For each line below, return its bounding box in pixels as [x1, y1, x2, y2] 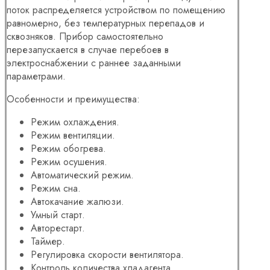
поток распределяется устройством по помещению [7, 2, 225, 17]
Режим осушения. [31, 154, 107, 169]
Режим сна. [31, 181, 81, 195]
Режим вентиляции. [31, 128, 115, 142]
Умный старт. [31, 207, 85, 222]
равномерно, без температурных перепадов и [7, 16, 204, 30]
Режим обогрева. [31, 141, 106, 155]
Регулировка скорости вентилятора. [31, 247, 184, 262]
